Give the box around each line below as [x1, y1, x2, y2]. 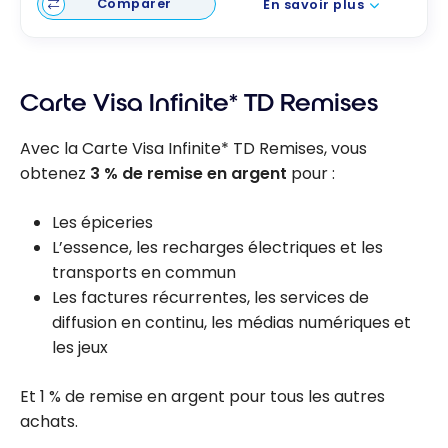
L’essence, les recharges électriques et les [52, 236, 383, 260]
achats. [20, 410, 78, 434]
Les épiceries [52, 211, 153, 235]
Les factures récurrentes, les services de [52, 286, 369, 310]
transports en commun [52, 261, 236, 285]
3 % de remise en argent [90, 162, 287, 186]
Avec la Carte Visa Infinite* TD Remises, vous [20, 137, 367, 161]
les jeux [52, 336, 108, 360]
